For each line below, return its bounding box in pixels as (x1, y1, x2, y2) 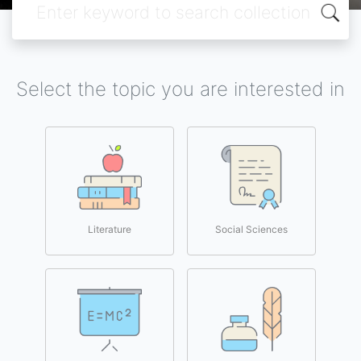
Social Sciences (215, 223, 288, 235)
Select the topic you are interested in (16, 77, 345, 101)
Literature (88, 223, 131, 235)
